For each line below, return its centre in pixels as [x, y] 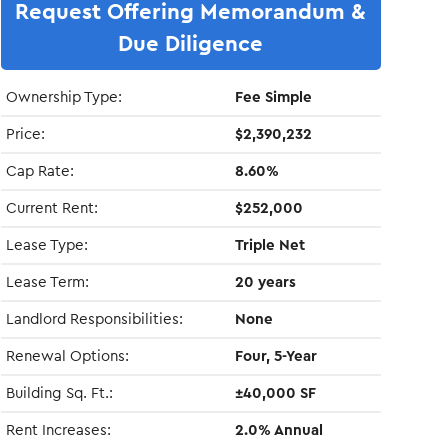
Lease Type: [46, 245]
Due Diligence [191, 44]
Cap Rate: [39, 171]
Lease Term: [47, 282]
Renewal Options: [67, 356]
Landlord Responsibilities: [94, 319]
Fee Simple [274, 97]
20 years [266, 282]
